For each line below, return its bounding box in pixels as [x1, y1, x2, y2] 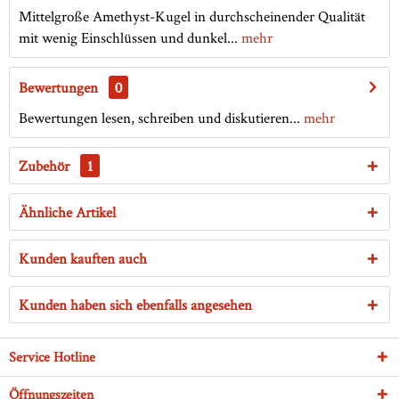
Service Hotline [9, 347, 95, 367]
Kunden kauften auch [19, 248, 147, 269]
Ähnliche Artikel [19, 202, 116, 223]
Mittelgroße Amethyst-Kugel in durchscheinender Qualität [19, 6, 365, 27]
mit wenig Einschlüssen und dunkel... [19, 28, 238, 48]
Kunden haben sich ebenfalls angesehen [19, 295, 252, 315]
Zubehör [19, 156, 73, 176]
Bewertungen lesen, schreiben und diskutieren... [19, 108, 300, 128]
